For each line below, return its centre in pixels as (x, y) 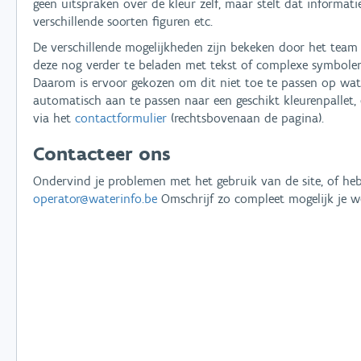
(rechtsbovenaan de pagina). (245, 118)
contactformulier (121, 118)
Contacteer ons (102, 154)
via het (54, 118)
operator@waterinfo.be (95, 199)
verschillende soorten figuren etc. (123, 21)
